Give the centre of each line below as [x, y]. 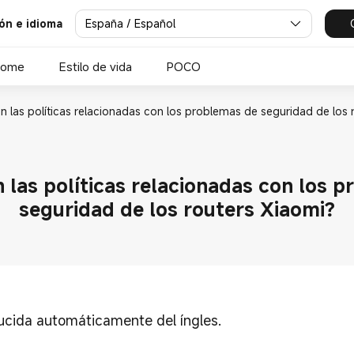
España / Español [130, 23]
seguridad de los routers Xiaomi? [177, 209]
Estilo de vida [96, 66]
